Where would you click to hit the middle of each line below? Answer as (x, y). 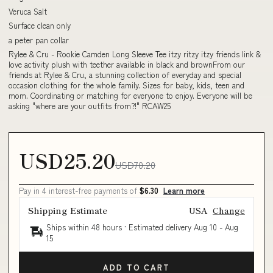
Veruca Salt (28, 11)
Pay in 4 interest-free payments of (79, 190)
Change (229, 210)
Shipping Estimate (68, 210)
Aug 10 (205, 227)
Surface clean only (40, 25)
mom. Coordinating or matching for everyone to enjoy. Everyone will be (130, 95)
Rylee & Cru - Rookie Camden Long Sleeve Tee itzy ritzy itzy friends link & (135, 54)
